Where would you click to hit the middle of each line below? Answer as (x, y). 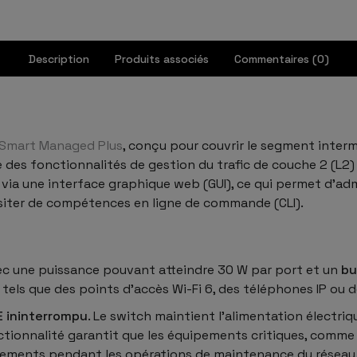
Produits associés (161, 59)
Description (59, 59)
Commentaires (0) (281, 59)
